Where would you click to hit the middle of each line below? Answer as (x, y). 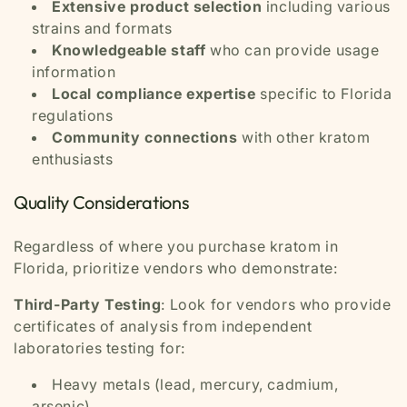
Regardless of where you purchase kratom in (176, 246)
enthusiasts (73, 159)
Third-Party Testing (88, 304)
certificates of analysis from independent (163, 326)
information (74, 72)
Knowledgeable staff (129, 50)
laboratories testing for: (100, 348)
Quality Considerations (102, 202)
